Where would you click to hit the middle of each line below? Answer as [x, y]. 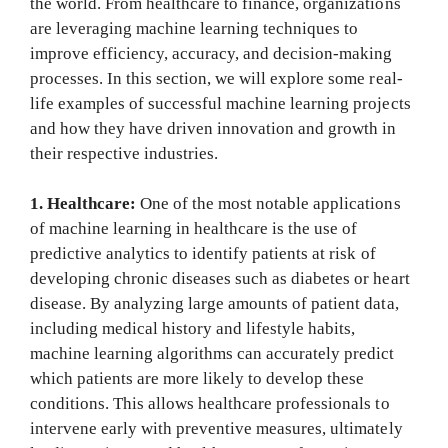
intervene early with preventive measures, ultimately [216, 429]
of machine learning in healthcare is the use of [194, 229]
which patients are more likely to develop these [197, 379]
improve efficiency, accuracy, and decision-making [211, 53]
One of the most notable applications [270, 204]
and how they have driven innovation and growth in [213, 128]
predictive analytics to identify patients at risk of [203, 254]
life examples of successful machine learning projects [220, 103]
